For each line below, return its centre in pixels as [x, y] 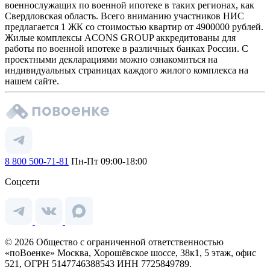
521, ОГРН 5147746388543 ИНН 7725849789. [98, 263]
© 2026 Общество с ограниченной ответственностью [114, 242]
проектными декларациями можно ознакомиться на [111, 59]
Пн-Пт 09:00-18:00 [108, 161]
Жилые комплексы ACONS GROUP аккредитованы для [120, 37]
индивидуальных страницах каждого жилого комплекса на [127, 70]
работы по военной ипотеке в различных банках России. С [127, 48]
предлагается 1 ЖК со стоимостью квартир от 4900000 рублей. [134, 27]
